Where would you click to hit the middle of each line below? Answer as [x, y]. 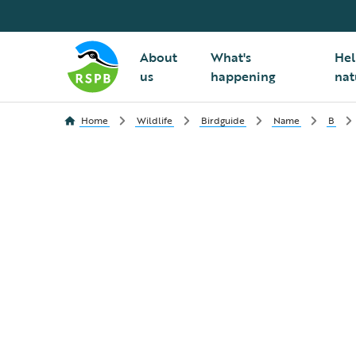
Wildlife [155, 120]
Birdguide [223, 120]
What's [230, 57]
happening [243, 76]
